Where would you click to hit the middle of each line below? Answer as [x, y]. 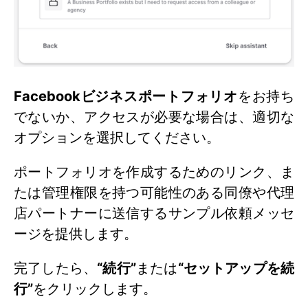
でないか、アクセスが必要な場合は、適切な [154, 117]
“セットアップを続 [236, 268]
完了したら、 [56, 268]
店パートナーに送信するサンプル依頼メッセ [154, 213]
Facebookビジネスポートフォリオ [126, 96]
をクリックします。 [95, 288]
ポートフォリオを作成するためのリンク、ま [154, 172]
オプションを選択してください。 [117, 137]
